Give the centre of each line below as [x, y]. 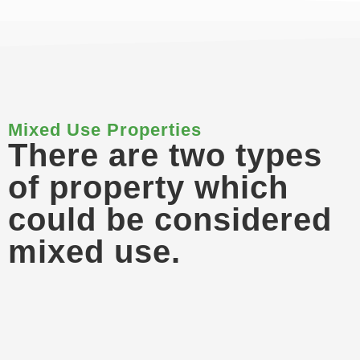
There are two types [165, 155]
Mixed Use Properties [105, 130]
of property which [148, 187]
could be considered [170, 219]
